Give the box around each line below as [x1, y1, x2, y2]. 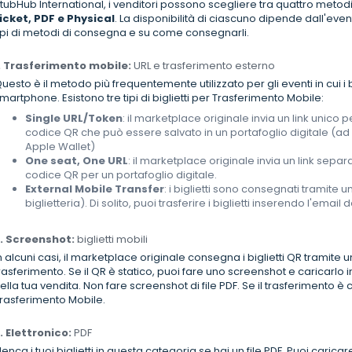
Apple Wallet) [25, 139, 96, 155]
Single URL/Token [25, 111, 123, 126]
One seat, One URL [25, 153, 129, 169]
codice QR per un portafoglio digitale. [25, 167, 218, 183]
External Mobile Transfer [25, 181, 165, 197]
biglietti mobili [75, 232, 148, 247]
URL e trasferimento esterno [131, 58, 276, 74]
